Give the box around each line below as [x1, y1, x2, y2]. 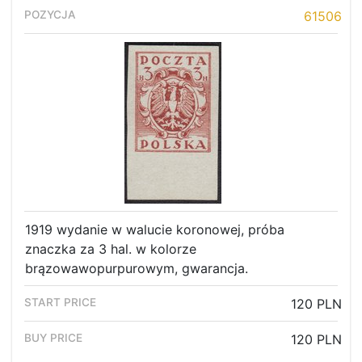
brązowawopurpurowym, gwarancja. [25, 260, 248, 277]
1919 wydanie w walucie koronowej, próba [25, 221, 284, 238]
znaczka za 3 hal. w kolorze [25, 241, 196, 258]
